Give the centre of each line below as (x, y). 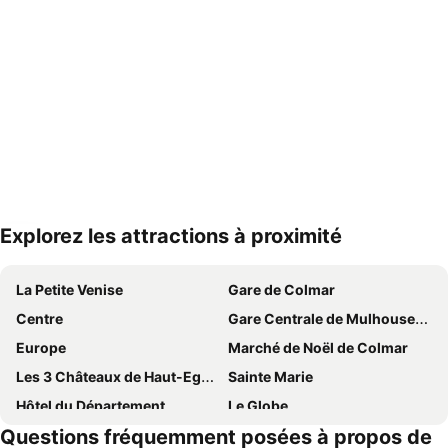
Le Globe (258, 405)
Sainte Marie (270, 376)
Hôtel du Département (90, 405)
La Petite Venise (69, 289)
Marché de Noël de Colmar (318, 347)
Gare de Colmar (281, 289)
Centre (39, 318)
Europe (41, 347)
